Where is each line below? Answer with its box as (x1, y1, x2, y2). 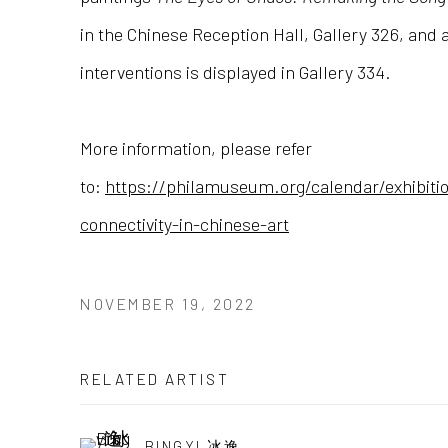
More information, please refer (80, 136, 312, 159)
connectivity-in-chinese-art (80, 212, 289, 235)
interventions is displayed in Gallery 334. (80, 60, 391, 83)
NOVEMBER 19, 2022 (80, 293, 256, 313)
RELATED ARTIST (80, 368, 229, 388)
